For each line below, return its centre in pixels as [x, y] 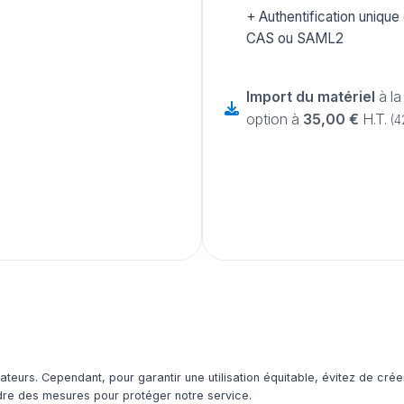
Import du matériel [311, 97]
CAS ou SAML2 [295, 39]
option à [275, 119]
